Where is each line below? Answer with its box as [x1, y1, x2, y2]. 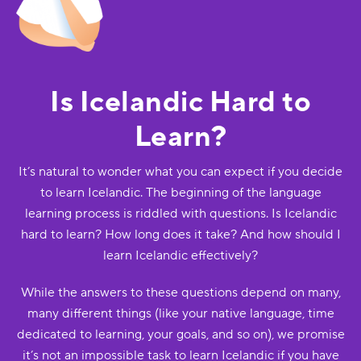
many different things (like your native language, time [27, 305, 334, 322]
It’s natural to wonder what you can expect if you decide [19, 164, 342, 180]
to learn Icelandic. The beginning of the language [39, 185, 322, 201]
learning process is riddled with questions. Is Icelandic [24, 205, 337, 222]
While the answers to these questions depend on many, [20, 284, 341, 301]
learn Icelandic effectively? [103, 247, 258, 263]
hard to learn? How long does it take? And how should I [20, 226, 341, 243]
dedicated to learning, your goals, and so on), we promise [16, 326, 345, 342]
